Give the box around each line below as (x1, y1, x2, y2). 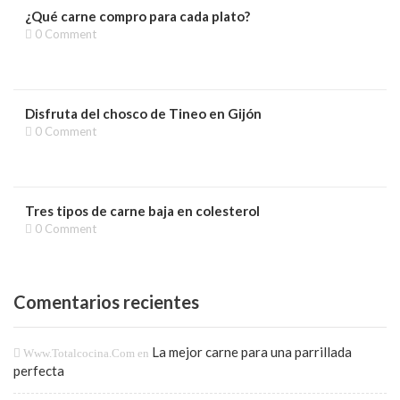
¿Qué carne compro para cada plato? (25, 8, 250, 24)
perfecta (13, 362, 64, 379)
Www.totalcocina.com (23, 346, 135, 360)
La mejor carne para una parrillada (152, 344, 352, 360)
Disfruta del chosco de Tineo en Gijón (25, 105, 262, 121)
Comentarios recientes (13, 291, 199, 312)
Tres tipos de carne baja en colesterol (25, 203, 260, 219)
